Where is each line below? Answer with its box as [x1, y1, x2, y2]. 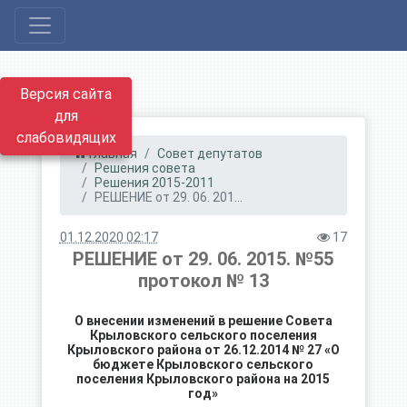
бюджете [93, 357, 157, 372]
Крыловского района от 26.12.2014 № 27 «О [66, 342, 340, 357]
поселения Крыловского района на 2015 [76, 372, 331, 386]
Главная [85, 146, 137, 161]
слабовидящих [15, 128, 116, 146]
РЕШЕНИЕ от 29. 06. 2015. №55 [73, 248, 334, 270]
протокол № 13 [137, 270, 269, 292]
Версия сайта [20, 84, 112, 103]
